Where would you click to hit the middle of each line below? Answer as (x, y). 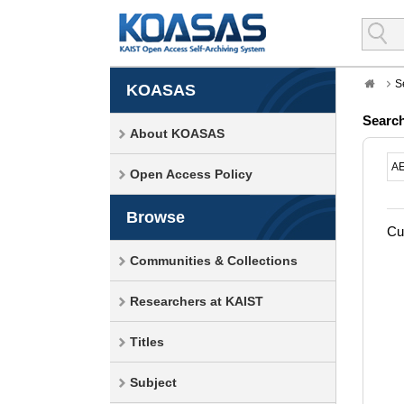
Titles (147, 342)
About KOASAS (177, 133)
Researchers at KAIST (197, 301)
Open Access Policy (191, 174)
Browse (156, 217)
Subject (153, 382)
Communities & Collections (214, 261)
